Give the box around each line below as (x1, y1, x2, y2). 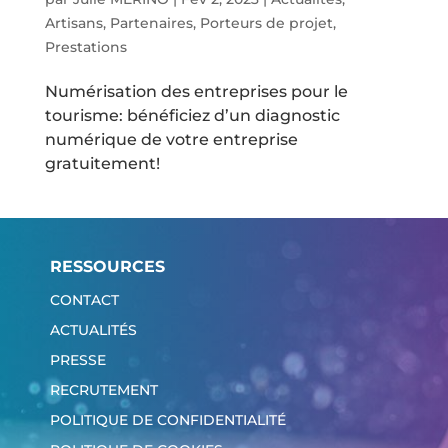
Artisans (44, 14, 103, 33)
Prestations (44, 38, 127, 57)
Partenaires (109, 14, 193, 33)
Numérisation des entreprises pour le (44, 82, 348, 102)
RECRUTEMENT (49, 380, 158, 399)
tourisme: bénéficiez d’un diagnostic (44, 106, 340, 126)
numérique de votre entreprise (44, 130, 298, 150)
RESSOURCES (49, 256, 165, 276)
